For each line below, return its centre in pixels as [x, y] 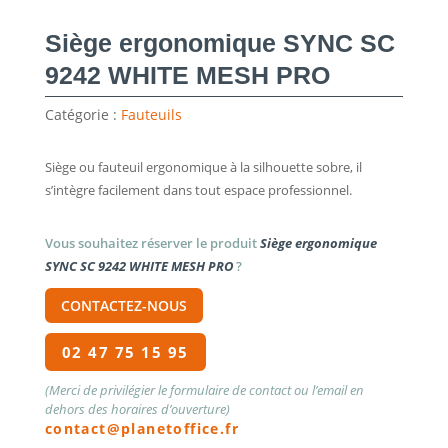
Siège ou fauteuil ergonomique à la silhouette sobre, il [203, 166]
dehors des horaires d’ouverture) [137, 409]
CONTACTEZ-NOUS [123, 305]
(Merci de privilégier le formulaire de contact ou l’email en [204, 390]
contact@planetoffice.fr [141, 429]
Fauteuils [151, 114]
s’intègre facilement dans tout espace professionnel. [198, 189]
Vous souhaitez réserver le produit [152, 242]
